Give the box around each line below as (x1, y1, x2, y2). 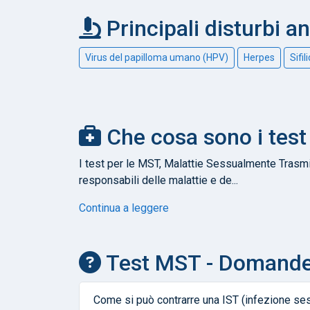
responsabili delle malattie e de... (79, 173, 238, 187)
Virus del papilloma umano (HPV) (85, 51, 228, 63)
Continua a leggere (79, 201, 169, 215)
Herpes (244, 51, 275, 63)
